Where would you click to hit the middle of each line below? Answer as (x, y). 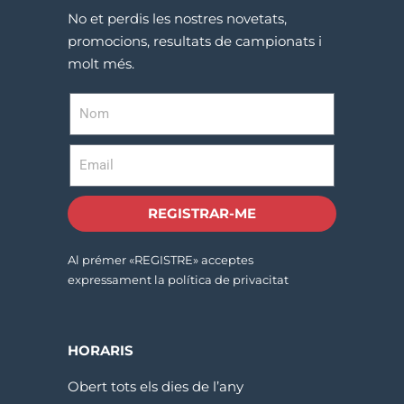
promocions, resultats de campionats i (194, 41)
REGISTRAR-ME (202, 214)
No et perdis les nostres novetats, (177, 18)
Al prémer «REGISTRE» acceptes (160, 259)
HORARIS (100, 350)
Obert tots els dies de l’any (155, 386)
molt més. (101, 63)
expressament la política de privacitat (178, 279)
